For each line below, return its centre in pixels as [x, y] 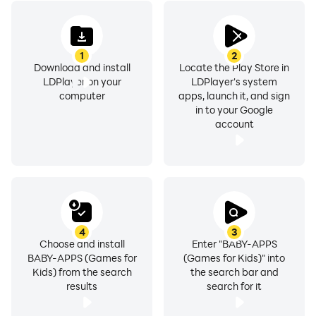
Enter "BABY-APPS [234, 244]
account [234, 124]
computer [82, 96]
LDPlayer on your [82, 81]
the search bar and [234, 272]
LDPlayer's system [234, 81]
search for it [234, 286]
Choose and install [82, 244]
